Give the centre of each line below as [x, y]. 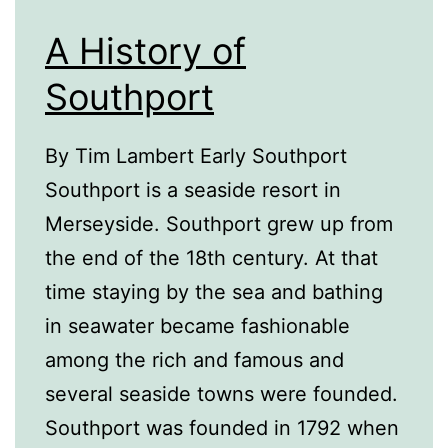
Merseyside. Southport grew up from [219, 224]
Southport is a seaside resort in [193, 190]
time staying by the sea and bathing [214, 292]
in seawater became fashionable [197, 326]
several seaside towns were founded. [221, 394]
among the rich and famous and [194, 360]
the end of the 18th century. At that [211, 258]
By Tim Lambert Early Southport [196, 156]
